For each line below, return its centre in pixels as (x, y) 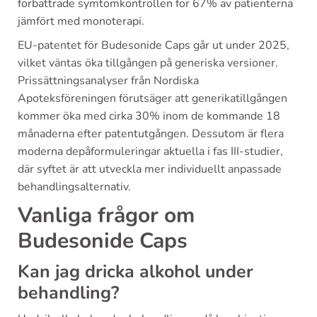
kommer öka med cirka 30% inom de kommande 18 (149, 116)
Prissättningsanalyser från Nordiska (108, 81)
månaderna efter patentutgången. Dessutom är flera (151, 134)
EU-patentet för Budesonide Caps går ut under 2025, (154, 45)
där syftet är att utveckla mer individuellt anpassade (150, 169)
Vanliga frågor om (106, 215)
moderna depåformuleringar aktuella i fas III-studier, (150, 151)
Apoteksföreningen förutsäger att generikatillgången (152, 98)
